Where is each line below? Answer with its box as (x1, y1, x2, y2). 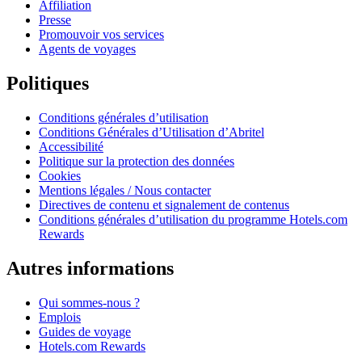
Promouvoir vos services (39, 27, 164, 42)
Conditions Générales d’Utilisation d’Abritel (39, 125, 264, 140)
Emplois (39, 309, 81, 324)
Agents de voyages (39, 42, 136, 57)
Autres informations (6, 258, 174, 280)
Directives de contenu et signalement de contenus (39, 198, 289, 213)
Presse (39, 13, 71, 27)
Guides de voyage (39, 324, 131, 339)
